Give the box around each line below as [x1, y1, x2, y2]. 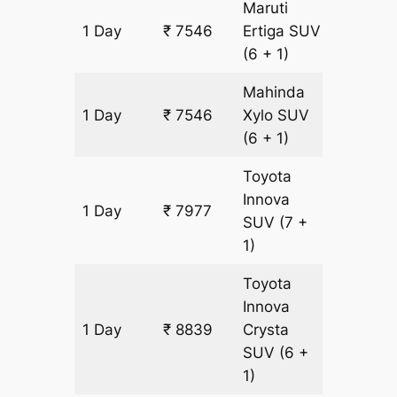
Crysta [243, 321, 290, 339]
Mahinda [243, 83, 306, 102]
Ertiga [243, 22, 290, 41]
